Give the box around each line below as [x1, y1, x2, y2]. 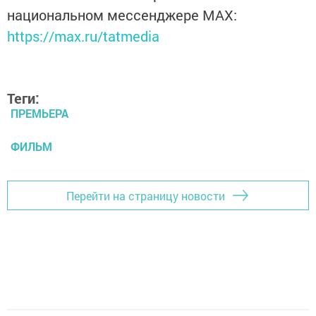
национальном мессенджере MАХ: [7, 6, 237, 25]
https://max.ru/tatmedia [7, 27, 159, 46]
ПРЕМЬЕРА [11, 106, 68, 121]
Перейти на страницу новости [66, 188, 225, 203]
